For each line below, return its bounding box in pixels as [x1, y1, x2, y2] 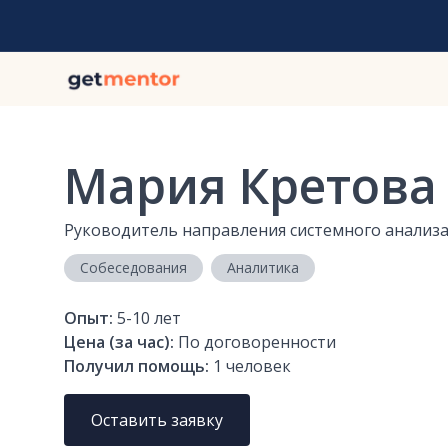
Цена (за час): [64, 331, 174, 354]
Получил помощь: [64, 355, 213, 378]
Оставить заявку [91, 409, 224, 432]
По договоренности [178, 331, 336, 354]
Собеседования [80, 258, 187, 278]
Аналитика [227, 258, 299, 278]
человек [222, 355, 291, 378]
